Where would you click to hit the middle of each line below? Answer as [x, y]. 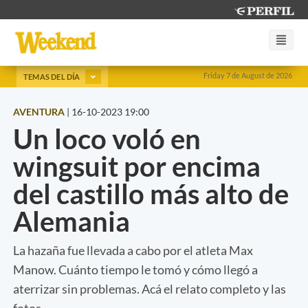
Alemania [71, 221]
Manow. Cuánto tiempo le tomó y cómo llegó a [135, 269]
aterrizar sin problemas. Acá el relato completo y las [150, 288]
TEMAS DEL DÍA [53, 76]
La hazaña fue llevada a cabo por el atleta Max [133, 250]
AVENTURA [39, 111]
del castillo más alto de [151, 194]
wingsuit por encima [137, 166]
